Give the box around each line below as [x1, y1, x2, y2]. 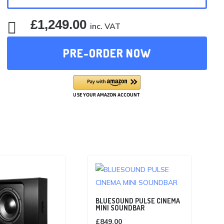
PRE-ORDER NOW [63, 45, 151, 60]
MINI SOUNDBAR [95, 203, 145, 212]
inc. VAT [90, 20, 121, 31]
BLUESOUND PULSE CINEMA [95, 196, 180, 205]
